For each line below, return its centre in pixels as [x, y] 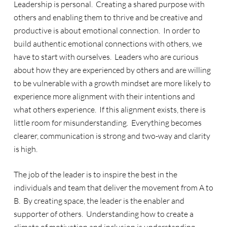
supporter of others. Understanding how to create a [103, 214]
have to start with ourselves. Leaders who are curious [106, 57]
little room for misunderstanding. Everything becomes [107, 123]
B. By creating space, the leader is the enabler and [99, 201]
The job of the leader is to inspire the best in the [95, 174]
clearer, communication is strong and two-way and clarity [112, 136]
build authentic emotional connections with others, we [108, 44]
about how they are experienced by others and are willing [112, 70]
